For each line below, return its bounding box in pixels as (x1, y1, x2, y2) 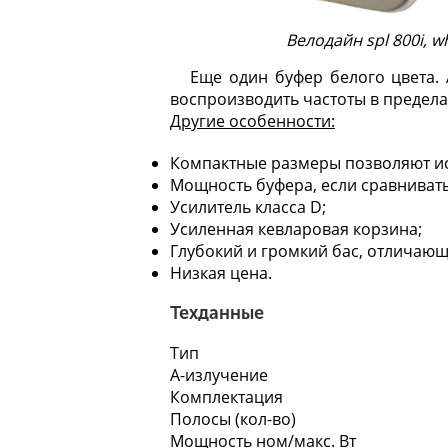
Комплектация (170, 385, 283, 408)
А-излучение (170, 363, 268, 386)
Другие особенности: (170, 109, 335, 132)
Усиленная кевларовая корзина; (170, 217, 422, 240)
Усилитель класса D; (170, 195, 326, 218)
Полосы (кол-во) (170, 407, 296, 430)
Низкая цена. (170, 261, 272, 284)
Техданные (170, 301, 264, 324)
